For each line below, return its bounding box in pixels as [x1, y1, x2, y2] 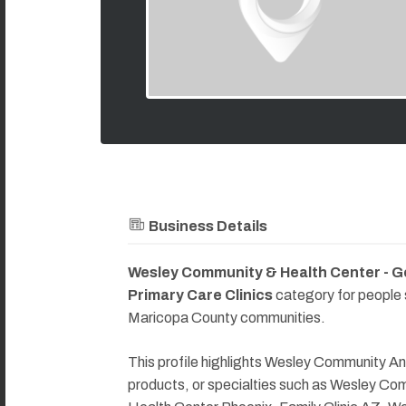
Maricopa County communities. [128, 310, 325, 326]
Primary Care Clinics [128, 287, 273, 304]
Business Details [146, 217, 267, 234]
